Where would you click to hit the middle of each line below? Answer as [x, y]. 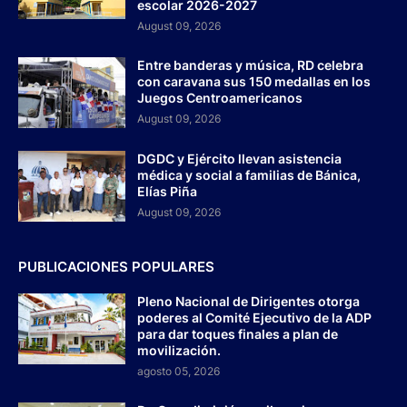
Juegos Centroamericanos [220, 97]
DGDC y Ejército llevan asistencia [239, 158]
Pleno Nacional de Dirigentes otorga [248, 301]
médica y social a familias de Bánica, [249, 174]
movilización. [179, 350]
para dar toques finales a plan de [238, 333]
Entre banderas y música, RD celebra [250, 65]
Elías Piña [167, 191]
